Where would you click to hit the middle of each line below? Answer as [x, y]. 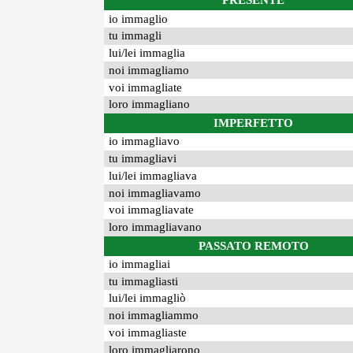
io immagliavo [145, 141]
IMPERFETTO [254, 123]
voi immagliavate [152, 210]
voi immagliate [146, 87]
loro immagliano [150, 104]
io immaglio [139, 19]
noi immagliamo [149, 70]
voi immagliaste [148, 333]
